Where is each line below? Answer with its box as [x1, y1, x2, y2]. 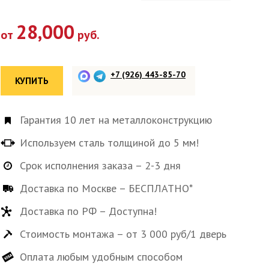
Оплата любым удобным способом [20, 250, 183, 264]
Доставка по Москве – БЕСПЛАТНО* [20, 181, 193, 195]
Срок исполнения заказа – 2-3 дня [20, 159, 181, 172]
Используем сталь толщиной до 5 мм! [20, 136, 199, 150]
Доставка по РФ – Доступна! [20, 204, 157, 218]
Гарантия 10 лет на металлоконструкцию [20, 113, 212, 127]
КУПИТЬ [15, 75, 49, 86]
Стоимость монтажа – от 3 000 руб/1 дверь [20, 227, 226, 241]
